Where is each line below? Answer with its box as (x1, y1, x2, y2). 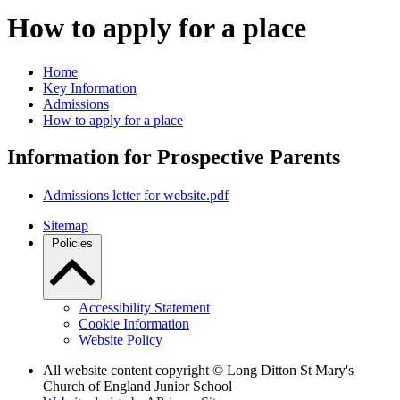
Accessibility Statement (79, 300, 210, 316)
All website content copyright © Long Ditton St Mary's (43, 362, 354, 379)
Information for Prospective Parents (7, 146, 340, 170)
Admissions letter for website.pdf (43, 187, 229, 204)
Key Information (43, 79, 137, 96)
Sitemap (43, 218, 88, 234)
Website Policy (79, 332, 162, 348)
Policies (52, 237, 93, 251)
